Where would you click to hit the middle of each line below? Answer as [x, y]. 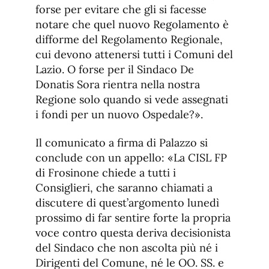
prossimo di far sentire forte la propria [133, 218]
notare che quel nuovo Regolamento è [132, 25]
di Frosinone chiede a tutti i [106, 173]
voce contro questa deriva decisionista [133, 233]
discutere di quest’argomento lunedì [127, 203]
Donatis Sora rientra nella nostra [118, 85]
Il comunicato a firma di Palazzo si [122, 143]
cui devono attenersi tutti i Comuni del [134, 55]
